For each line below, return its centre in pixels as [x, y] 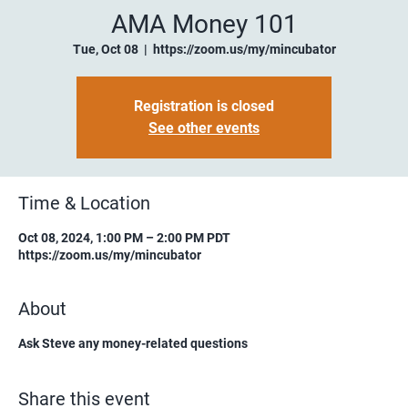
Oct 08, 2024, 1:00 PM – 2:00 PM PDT [124, 237]
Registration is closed [204, 106]
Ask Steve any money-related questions [133, 343]
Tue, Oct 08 [105, 49]
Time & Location [84, 203]
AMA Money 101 [204, 24]
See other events [204, 127]
